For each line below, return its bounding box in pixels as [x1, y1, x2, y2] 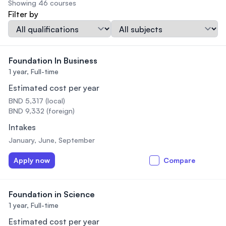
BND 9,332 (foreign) [9, 106, 75, 115]
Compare [163, 156, 195, 164]
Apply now [14, 156, 50, 164]
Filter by [8, 9, 38, 19]
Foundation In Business [9, 55, 97, 66]
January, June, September [9, 136, 95, 144]
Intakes [9, 122, 36, 132]
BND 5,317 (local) [9, 96, 65, 105]
